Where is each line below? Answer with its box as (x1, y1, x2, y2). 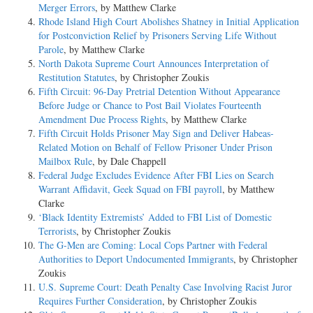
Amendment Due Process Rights (38, 112, 166, 126)
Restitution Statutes (38, 70, 115, 84)
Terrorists (38, 224, 76, 238)
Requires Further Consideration (38, 293, 162, 307)
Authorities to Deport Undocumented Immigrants (38, 252, 233, 265)
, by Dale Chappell (92, 154, 166, 168)
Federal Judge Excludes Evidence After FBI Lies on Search (38, 168, 274, 182)
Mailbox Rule (38, 154, 92, 168)
